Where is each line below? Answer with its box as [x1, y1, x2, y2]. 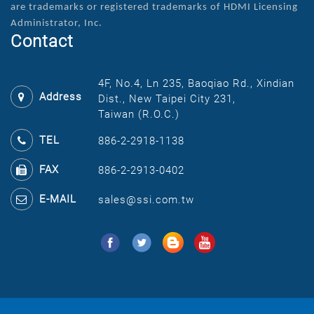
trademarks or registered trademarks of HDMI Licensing [29, 1, 298, 13]
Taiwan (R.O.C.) [98, 107, 180, 121]
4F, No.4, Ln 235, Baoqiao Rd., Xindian [98, 76, 295, 90]
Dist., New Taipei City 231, [98, 92, 236, 105]
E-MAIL [39, 192, 76, 205]
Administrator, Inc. [11, 18, 102, 29]
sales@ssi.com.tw [98, 193, 195, 206]
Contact [11, 31, 74, 51]
